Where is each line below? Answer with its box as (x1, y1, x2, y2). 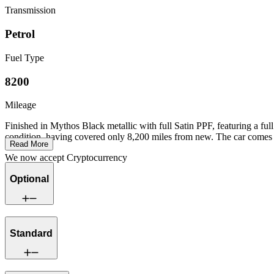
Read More (10, 139, 48, 149)
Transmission (5, 5, 56, 16)
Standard (10, 228, 53, 239)
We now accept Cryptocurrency (5, 152, 127, 163)
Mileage (5, 100, 36, 111)
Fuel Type (5, 52, 44, 63)
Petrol (5, 28, 35, 41)
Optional (10, 173, 49, 184)
